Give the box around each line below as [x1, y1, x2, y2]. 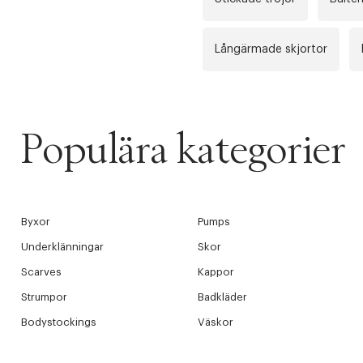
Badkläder [197, 292, 247, 303]
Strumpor [21, 292, 67, 303]
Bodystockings [21, 317, 96, 328]
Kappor [197, 267, 234, 278]
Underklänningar [21, 241, 104, 253]
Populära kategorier [21, 130, 346, 172]
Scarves [21, 267, 62, 278]
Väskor [197, 317, 233, 328]
